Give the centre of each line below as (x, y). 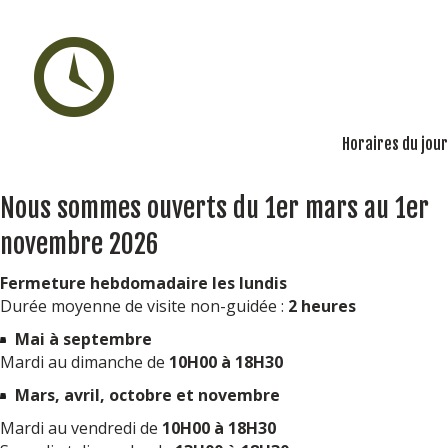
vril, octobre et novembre (177, 395)
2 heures (320, 306)
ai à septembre (91, 339)
